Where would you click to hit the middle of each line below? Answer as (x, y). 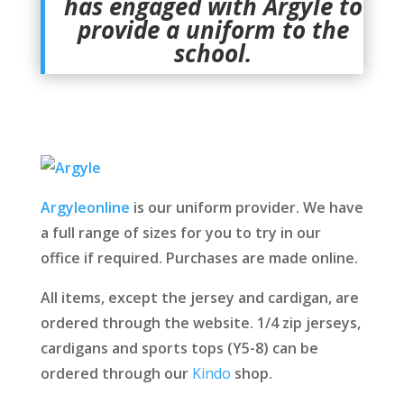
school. (213, 53)
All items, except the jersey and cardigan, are (199, 298)
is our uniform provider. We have (246, 207)
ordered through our (116, 373)
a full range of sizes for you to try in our (180, 233)
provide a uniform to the (213, 30)
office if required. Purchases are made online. (199, 258)
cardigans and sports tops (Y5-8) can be (179, 348)
